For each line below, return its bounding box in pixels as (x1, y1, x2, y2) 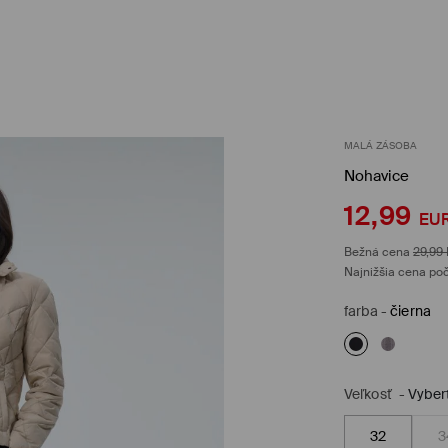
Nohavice (344, 165, 409, 186)
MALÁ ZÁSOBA (344, 138, 418, 152)
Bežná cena (344, 243, 410, 260)
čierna (390, 301, 431, 320)
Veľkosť (344, 384, 392, 403)
